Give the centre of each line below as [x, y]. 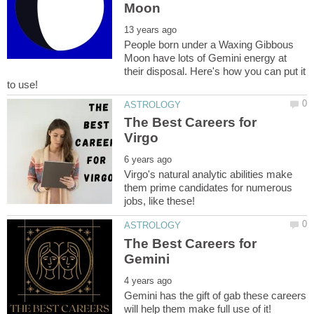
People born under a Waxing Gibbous [209, 45]
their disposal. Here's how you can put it [215, 71]
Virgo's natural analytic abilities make [209, 175]
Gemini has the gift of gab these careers [216, 295]
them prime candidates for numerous [209, 188]
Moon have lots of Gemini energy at [206, 58]
